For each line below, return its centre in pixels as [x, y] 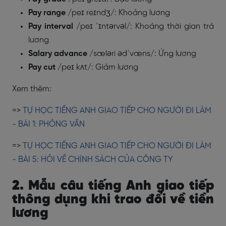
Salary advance [59, 53]
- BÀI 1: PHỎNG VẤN [48, 124]
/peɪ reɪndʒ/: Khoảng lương [119, 13]
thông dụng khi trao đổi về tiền [113, 199]
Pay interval [52, 26]
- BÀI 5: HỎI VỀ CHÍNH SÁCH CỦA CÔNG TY [93, 159]
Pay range [48, 13]
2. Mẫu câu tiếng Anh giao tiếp [113, 186]
